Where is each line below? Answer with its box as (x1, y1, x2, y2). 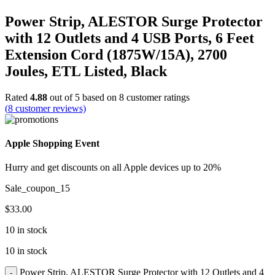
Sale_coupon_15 (5, 183, 70, 194)
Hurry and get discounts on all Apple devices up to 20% (5, 162, 221, 173)
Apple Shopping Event (5, 137, 99, 149)
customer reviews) (13, 103, 86, 114)
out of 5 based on (47, 91, 119, 103)
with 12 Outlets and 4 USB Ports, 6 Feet (5, 29, 254, 46)
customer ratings (124, 91, 190, 103)
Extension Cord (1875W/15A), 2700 (5, 46, 227, 63)
